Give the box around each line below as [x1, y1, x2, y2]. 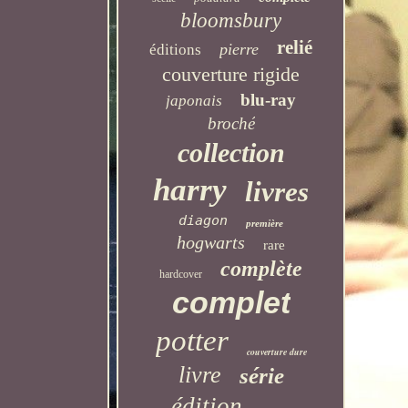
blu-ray [240, 90, 297, 109]
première [246, 218, 284, 229]
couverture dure [246, 345, 307, 358]
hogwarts [177, 232, 246, 252]
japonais [166, 92, 223, 109]
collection [177, 138, 285, 168]
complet [171, 285, 291, 320]
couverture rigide [162, 63, 301, 86]
